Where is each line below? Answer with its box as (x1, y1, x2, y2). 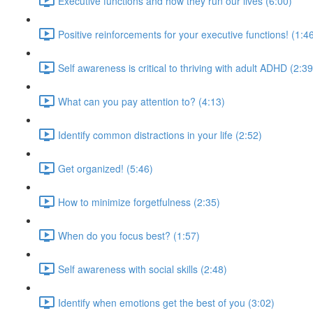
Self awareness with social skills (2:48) (58, 261, 227, 276)
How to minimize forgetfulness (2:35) (58, 194, 220, 209)
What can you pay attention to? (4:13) (58, 94, 225, 108)
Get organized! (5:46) (58, 161, 153, 175)
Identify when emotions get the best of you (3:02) (58, 295, 275, 310)
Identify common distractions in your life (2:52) (58, 127, 262, 142)
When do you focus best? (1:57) (58, 228, 200, 242)
